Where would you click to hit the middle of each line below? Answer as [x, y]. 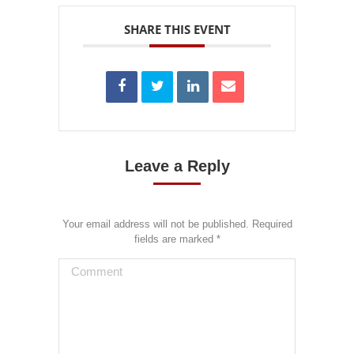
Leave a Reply [177, 166]
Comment [86, 269]
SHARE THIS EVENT [177, 30]
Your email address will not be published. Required [177, 224]
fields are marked [175, 239]
